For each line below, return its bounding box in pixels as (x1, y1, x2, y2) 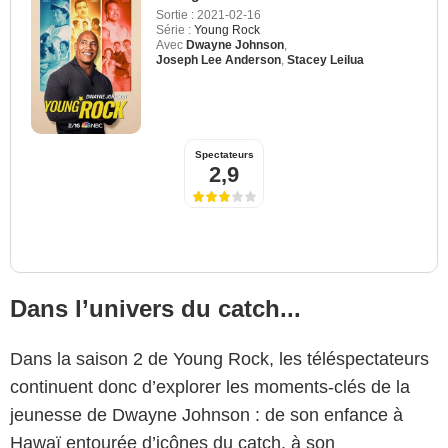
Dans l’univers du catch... (10, 294, 301, 322)
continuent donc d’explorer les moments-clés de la (10, 376, 410, 397)
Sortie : (156, 7, 194, 22)
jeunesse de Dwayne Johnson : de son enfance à (10, 404, 403, 425)
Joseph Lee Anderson (156, 52, 281, 67)
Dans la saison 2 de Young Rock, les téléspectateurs (10, 348, 429, 369)
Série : (156, 22, 191, 37)
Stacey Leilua (287, 52, 364, 67)
